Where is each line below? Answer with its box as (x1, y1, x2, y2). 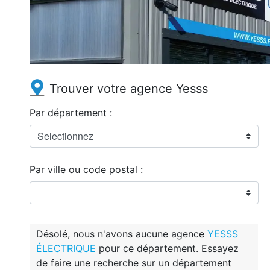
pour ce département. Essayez (95, 242, 239, 255)
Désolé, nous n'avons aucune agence (36, 228, 207, 240)
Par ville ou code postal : (29, 163, 143, 176)
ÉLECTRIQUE (36, 242, 96, 255)
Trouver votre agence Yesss (49, 81, 208, 96)
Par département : (29, 107, 112, 119)
